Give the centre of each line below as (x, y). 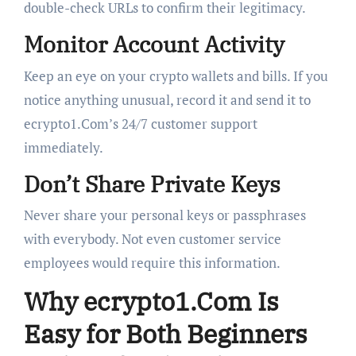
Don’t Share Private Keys (152, 184)
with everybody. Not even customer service (152, 239)
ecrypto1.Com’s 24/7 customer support (140, 123)
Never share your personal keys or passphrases (164, 215)
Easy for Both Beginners (165, 334)
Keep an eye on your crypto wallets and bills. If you (176, 75)
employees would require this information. (152, 263)
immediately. (63, 147)
